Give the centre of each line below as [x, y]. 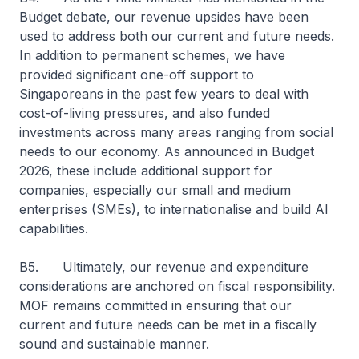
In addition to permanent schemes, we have [152, 55]
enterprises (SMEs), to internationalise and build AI [174, 209]
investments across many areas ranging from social [176, 132]
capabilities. [54, 228]
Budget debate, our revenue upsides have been [164, 17]
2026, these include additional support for [146, 171]
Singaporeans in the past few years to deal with [164, 94]
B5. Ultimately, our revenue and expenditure [164, 267]
